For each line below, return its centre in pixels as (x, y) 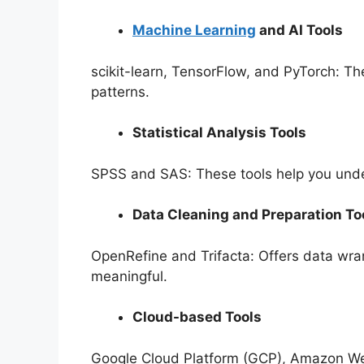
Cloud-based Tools (197, 317)
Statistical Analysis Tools (219, 133)
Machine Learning (194, 30)
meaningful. (129, 276)
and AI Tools (299, 30)
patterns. (120, 91)
